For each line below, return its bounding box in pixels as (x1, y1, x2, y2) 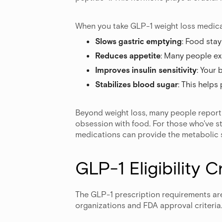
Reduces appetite (95, 50, 161, 60)
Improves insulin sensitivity (95, 64, 197, 74)
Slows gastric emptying (95, 36, 182, 46)
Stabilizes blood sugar (95, 79, 178, 89)
